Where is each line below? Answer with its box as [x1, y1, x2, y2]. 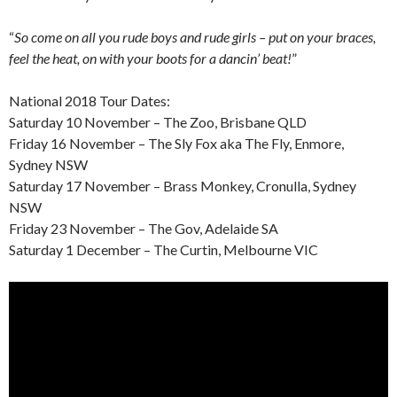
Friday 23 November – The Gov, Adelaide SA [9, 219, 278, 237]
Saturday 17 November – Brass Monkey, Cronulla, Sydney [9, 176, 356, 194]
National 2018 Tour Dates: [9, 91, 170, 109]
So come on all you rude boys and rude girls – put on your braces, [14, 27, 376, 45]
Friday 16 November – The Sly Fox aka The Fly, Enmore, [9, 134, 344, 152]
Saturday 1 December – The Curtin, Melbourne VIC [9, 240, 318, 258]
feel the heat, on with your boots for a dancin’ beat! [9, 49, 292, 66]
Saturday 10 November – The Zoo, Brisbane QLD [9, 113, 307, 130]
